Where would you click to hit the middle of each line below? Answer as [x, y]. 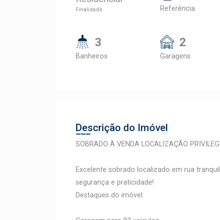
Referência [178, 9]
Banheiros [92, 56]
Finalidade [89, 10]
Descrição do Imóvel [122, 128]
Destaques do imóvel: [110, 195]
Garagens [175, 56]
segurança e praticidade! [115, 182]
